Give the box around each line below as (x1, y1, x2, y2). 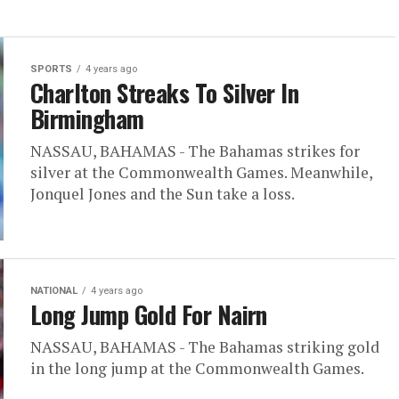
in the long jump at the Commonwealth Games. (30, 358, 364, 379)
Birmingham (30, 101, 144, 136)
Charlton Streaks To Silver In (30, 75, 299, 110)
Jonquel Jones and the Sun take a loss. (30, 183, 295, 204)
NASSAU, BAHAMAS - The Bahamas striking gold (30, 337, 379, 357)
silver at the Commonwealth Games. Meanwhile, (30, 162, 372, 183)
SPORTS (30, 63, 72, 75)
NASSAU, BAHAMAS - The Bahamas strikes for (30, 141, 360, 161)
